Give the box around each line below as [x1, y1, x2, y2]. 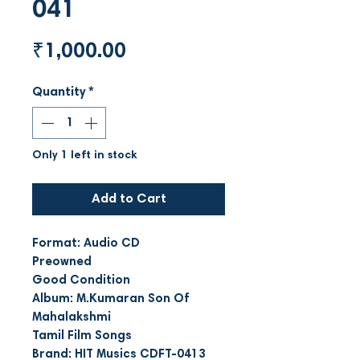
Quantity [32, 85, 85, 99]
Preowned [32, 256, 92, 268]
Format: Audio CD [32, 237, 140, 250]
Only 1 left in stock [32, 149, 137, 162]
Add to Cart [91, 192, 166, 206]
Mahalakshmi [32, 311, 111, 324]
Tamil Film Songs [32, 329, 135, 342]
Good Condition [32, 274, 133, 287]
